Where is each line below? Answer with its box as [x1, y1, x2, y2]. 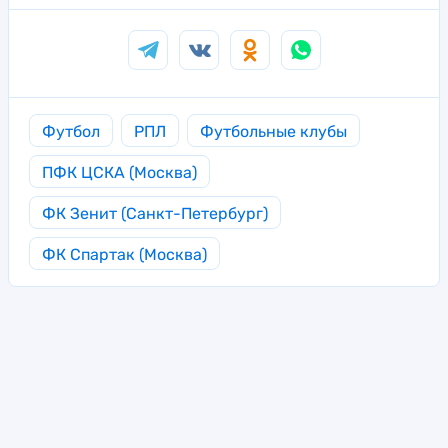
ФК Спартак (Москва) [42, 244, 207, 264]
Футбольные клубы [200, 121, 347, 141]
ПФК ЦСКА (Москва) [42, 162, 197, 182]
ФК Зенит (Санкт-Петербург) [42, 203, 268, 223]
